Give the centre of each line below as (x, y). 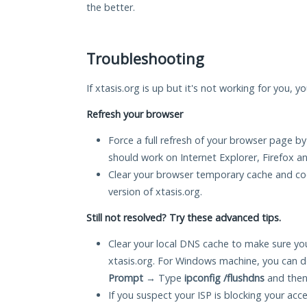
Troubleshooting (145, 59)
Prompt (126, 278)
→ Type (164, 278)
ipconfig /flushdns (224, 278)
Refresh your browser (135, 114)
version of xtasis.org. (155, 192)
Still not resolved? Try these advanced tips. (184, 218)
